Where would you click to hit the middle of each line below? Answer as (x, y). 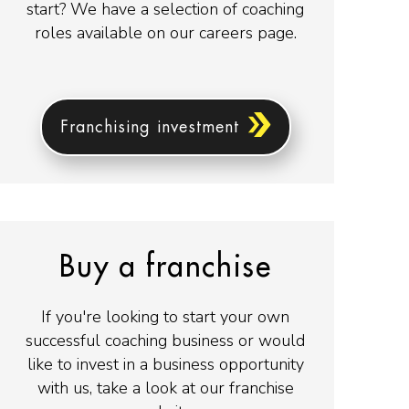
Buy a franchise (166, 268)
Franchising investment (149, 126)
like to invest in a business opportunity (165, 365)
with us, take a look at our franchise (165, 388)
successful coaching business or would (166, 341)
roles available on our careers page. (165, 32)
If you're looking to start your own (166, 317)
